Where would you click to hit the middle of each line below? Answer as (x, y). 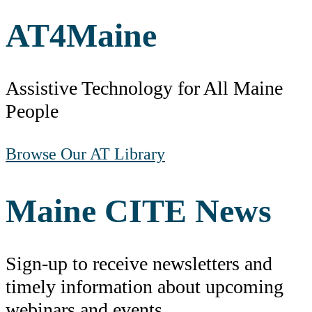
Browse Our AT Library (85, 154)
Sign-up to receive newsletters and (139, 264)
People (32, 111)
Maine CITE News (139, 211)
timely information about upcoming (145, 287)
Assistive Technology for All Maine (144, 88)
